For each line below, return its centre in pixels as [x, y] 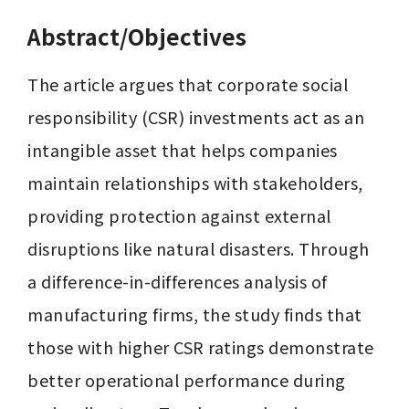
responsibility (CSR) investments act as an [196, 117]
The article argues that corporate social [188, 84]
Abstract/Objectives [137, 36]
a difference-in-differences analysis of [178, 281]
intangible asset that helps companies [183, 150]
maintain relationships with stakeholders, [195, 183]
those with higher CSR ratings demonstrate [201, 347]
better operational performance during [187, 380]
